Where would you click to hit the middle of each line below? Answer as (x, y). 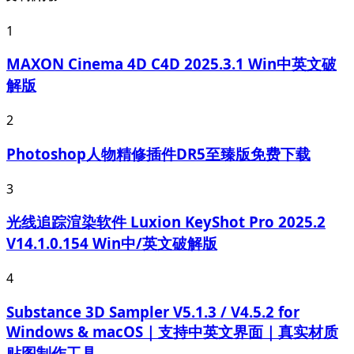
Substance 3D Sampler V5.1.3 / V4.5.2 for (153, 311)
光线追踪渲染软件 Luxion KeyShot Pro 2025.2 (166, 222)
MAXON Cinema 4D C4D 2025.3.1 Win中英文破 (171, 64)
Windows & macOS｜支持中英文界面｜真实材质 (172, 331)
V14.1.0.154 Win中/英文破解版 (112, 243)
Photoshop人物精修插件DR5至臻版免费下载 (158, 153)
